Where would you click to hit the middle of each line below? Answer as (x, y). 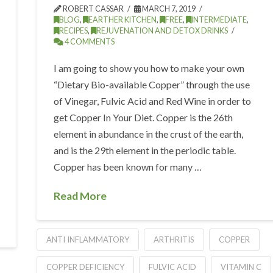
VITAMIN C (241, 267)
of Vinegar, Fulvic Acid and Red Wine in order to (153, 101)
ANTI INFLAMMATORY (87, 239)
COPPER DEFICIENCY (85, 267)
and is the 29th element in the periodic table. (145, 150)
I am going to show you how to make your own (149, 68)
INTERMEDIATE (219, 19)
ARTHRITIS (174, 239)
